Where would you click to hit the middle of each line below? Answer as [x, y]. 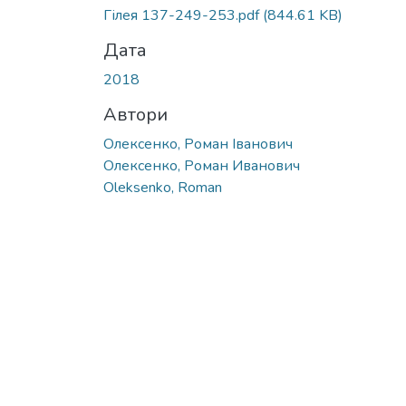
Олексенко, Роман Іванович [198, 144]
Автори [135, 114]
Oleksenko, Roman [163, 187]
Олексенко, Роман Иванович [202, 165]
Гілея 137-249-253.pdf [183, 15]
